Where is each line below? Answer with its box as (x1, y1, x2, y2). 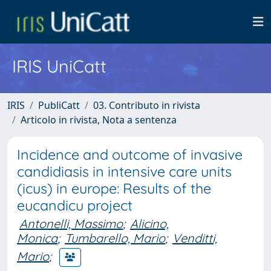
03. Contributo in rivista (93, 99, 200, 112)
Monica (17, 230, 57, 246)
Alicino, (130, 216, 169, 231)
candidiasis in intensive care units (17, 163, 232, 180)
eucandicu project (17, 197, 132, 214)
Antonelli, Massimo (19, 216, 123, 231)
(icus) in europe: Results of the (17, 180, 211, 197)
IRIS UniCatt (12, 55, 106, 77)
